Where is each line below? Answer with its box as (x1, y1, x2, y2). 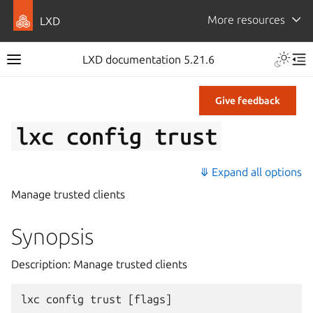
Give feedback (215, 95, 280, 106)
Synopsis (11, 224, 94, 249)
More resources (207, 13, 285, 26)
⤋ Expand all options (200, 166, 302, 178)
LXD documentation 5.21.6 (82, 53, 214, 66)
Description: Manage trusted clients (11, 258, 187, 270)
